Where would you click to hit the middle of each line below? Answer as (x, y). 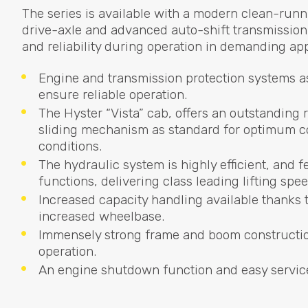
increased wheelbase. (101, 217)
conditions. (70, 146)
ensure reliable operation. (113, 95)
